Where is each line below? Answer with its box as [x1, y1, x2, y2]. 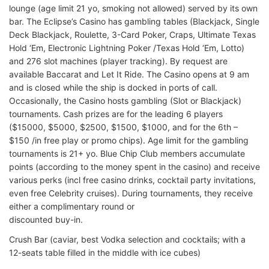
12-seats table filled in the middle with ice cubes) [9, 247, 201, 258]
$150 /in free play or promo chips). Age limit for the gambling [9, 135, 249, 146]
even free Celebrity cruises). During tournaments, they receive [9, 188, 253, 199]
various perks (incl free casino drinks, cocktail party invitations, [9, 175, 256, 186]
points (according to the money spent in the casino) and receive [9, 162, 260, 172]
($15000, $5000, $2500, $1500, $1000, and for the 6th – [9, 122, 238, 133]
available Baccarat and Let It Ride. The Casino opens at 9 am [9, 69, 249, 80]
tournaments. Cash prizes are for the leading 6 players [9, 109, 223, 119]
